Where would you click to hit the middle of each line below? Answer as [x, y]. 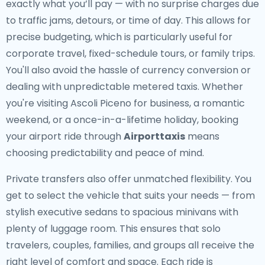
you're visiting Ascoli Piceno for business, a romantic [125, 103]
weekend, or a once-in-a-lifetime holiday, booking [122, 120]
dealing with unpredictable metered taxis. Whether [125, 87]
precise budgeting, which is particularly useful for [119, 37]
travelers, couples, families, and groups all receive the [130, 245]
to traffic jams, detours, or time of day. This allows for [128, 20]
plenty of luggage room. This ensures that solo [113, 229]
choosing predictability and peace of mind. [105, 153]
